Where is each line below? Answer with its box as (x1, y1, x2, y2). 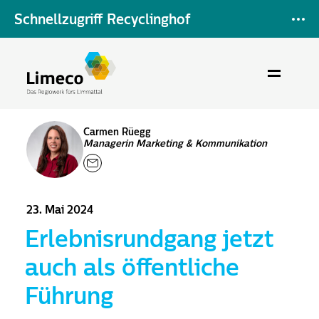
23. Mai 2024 (26, 203, 94, 216)
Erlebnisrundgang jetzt (25, 224, 274, 253)
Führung (25, 281, 114, 310)
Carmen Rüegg (83, 126, 152, 138)
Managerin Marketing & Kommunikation (83, 137, 268, 150)
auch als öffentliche (25, 253, 240, 282)
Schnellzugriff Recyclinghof (14, 10, 190, 28)
